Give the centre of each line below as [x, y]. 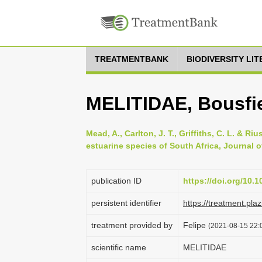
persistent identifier [126, 203]
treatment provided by [132, 225]
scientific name [119, 247]
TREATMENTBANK [132, 59]
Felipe [196, 225]
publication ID [116, 181]
